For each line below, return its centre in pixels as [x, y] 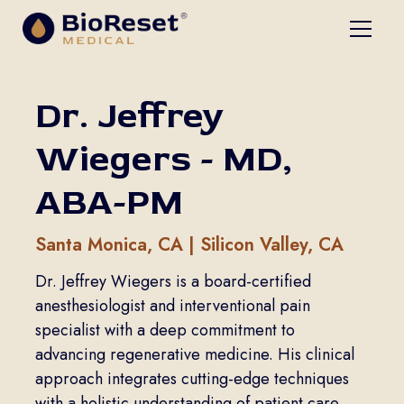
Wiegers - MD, [163, 159]
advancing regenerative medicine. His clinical [194, 354]
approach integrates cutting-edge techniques [192, 379]
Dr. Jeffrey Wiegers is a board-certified [173, 281]
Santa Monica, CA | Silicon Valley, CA [189, 245]
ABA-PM [109, 202]
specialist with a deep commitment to [165, 330]
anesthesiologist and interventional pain [172, 306]
